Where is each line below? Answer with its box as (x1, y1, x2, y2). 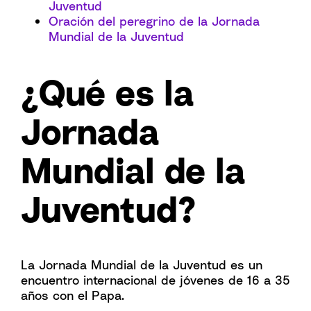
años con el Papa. (21, 287, 124, 303)
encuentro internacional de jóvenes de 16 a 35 (21, 272, 290, 287)
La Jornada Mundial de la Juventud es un (21, 257, 262, 272)
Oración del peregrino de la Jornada (49, 13, 260, 28)
